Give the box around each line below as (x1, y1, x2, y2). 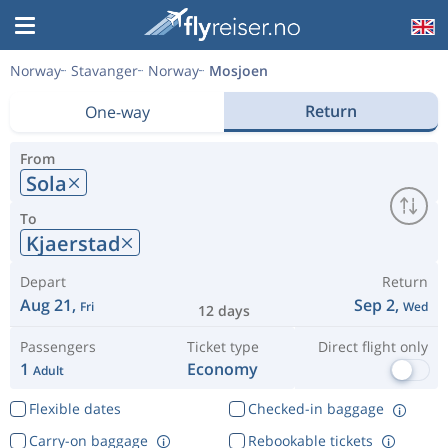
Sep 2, (354, 294, 403, 316)
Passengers (20, 337, 96, 356)
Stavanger (71, 61, 138, 80)
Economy (187, 358, 259, 380)
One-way (84, 101, 150, 123)
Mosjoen (209, 61, 268, 80)
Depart (20, 272, 66, 291)
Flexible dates (28, 399, 121, 418)
